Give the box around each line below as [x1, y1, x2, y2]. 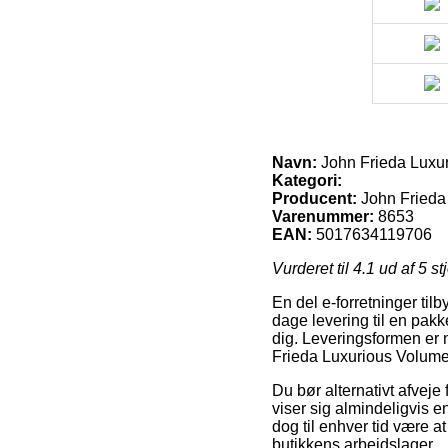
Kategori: [272, 171, 342, 189]
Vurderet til [272, 259, 353, 277]
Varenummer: [272, 207, 374, 225]
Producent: [272, 189, 357, 207]
